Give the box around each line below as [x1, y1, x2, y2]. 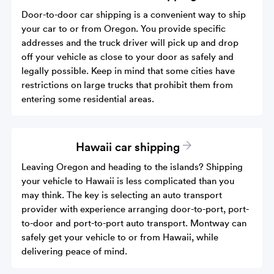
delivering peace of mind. [21, 244, 128, 257]
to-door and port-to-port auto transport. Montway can [21, 216, 247, 229]
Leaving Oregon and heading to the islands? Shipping [21, 160, 243, 172]
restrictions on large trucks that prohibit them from [21, 78, 234, 91]
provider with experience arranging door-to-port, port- [21, 202, 250, 215]
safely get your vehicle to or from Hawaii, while [21, 230, 219, 243]
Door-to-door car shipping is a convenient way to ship [21, 7, 246, 20]
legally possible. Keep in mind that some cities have [21, 64, 235, 76]
